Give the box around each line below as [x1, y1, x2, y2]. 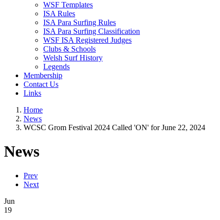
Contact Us [24, 80, 58, 88]
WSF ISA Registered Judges [43, 36, 132, 44]
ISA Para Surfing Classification [43, 27, 140, 35]
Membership [24, 71, 62, 80]
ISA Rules [43, 9, 75, 18]
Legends [43, 62, 70, 71]
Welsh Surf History [43, 54, 103, 62]
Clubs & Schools [43, 45, 96, 53]
